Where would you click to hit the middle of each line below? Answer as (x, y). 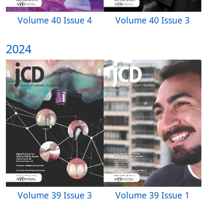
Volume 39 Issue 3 (55, 195)
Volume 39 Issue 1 (153, 195)
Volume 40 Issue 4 (55, 20)
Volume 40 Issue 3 (153, 20)
